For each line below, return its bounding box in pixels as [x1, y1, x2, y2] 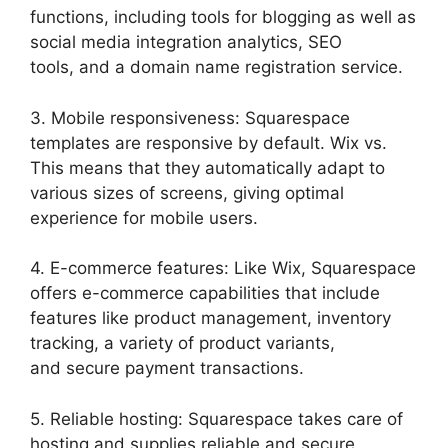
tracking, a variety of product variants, [30, 333, 335, 353]
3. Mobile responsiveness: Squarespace [30, 107, 350, 128]
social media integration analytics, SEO [30, 32, 342, 52]
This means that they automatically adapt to [30, 157, 385, 178]
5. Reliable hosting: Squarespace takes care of [30, 408, 403, 429]
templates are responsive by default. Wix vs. [30, 132, 392, 153]
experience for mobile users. [30, 207, 258, 228]
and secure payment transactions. [30, 358, 304, 378]
